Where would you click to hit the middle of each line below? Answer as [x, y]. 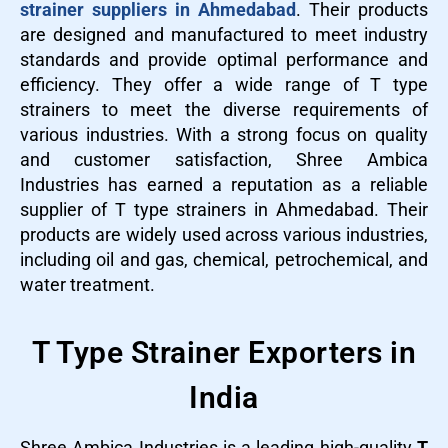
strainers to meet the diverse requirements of [224, 109]
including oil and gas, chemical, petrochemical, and [224, 259]
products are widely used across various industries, [224, 234]
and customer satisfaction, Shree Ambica [224, 159]
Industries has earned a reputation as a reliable [224, 184]
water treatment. [87, 284]
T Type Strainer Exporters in [224, 352]
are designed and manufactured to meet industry [224, 34]
